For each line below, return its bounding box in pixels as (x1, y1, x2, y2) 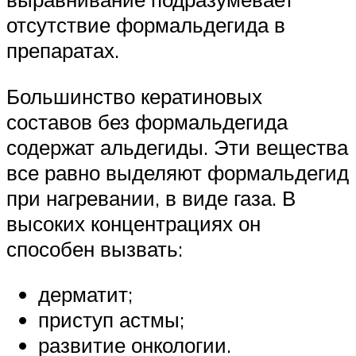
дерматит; (38, 281, 133, 308)
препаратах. (6, 37, 119, 64)
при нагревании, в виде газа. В (6, 184, 296, 211)
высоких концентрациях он (6, 210, 261, 236)
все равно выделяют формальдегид (6, 159, 349, 185)
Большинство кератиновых (6, 83, 262, 109)
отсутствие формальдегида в (6, 12, 285, 38)
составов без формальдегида (6, 108, 288, 134)
